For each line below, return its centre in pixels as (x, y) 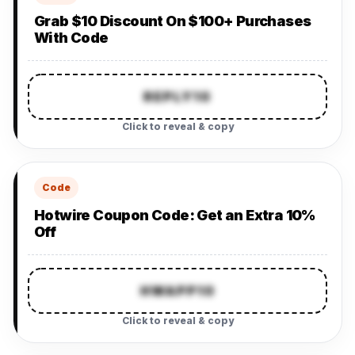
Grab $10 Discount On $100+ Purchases (173, 21)
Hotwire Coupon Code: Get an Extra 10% (175, 215)
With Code (71, 38)
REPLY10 (177, 97)
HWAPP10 (177, 291)
